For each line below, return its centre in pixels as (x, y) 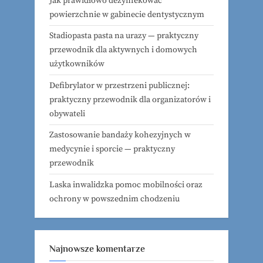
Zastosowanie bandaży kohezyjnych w (120, 135)
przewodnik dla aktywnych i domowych (123, 50)
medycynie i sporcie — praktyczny (112, 149)
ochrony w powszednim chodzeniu (114, 199)
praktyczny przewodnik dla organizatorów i (130, 100)
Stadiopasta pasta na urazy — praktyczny (124, 36)
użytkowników (77, 64)
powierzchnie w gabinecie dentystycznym (127, 15)
